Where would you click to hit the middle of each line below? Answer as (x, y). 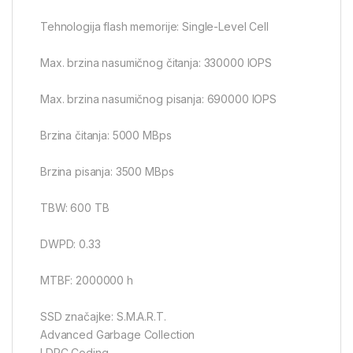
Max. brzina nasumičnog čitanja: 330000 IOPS (156, 63)
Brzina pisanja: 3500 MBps (107, 172)
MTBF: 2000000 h (87, 281)
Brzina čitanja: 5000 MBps (106, 136)
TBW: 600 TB (75, 208)
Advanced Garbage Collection (118, 335)
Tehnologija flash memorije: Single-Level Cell (154, 27)
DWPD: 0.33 (71, 244)
